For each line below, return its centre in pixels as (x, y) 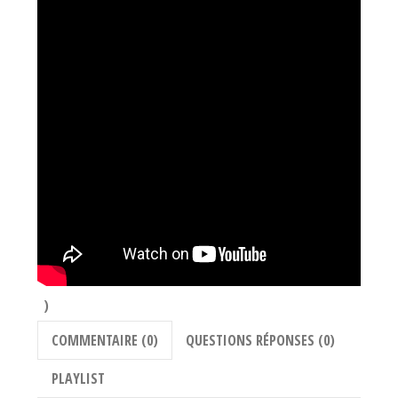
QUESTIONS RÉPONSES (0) (260, 340)
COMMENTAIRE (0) (105, 340)
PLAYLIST (78, 378)
